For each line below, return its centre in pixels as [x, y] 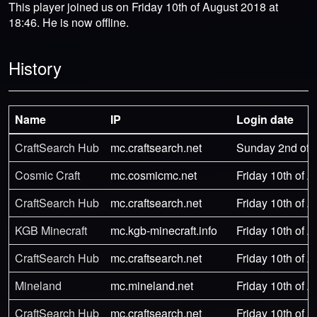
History [35, 67]
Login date [265, 119]
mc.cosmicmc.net [154, 175]
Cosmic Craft [47, 175]
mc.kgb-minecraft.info [164, 230]
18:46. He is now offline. [69, 22]
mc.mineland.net [152, 285]
